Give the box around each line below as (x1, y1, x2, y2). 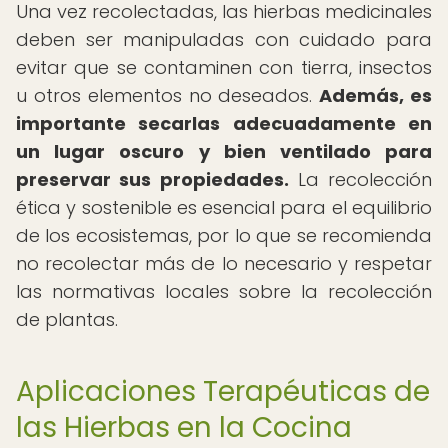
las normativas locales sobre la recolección (16, 279, 432, 304)
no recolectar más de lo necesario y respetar (16, 251, 432, 276)
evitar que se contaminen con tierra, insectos (16, 55, 432, 80)
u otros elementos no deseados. (16, 83, 320, 108)
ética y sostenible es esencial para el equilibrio (16, 195, 432, 220)
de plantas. (16, 307, 118, 332)
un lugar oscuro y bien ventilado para (16, 139, 432, 164)
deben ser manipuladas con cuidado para (16, 27, 432, 52)
